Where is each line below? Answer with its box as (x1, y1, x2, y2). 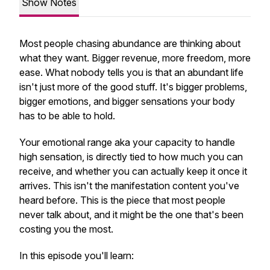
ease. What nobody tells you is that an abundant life (19, 66, 243, 78)
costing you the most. (19, 223, 113, 235)
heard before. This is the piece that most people (19, 194, 225, 206)
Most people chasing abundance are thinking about (19, 37, 240, 49)
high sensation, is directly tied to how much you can (19, 151, 243, 163)
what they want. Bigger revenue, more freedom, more (19, 52, 251, 64)
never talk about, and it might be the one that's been (19, 209, 243, 221)
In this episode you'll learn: (19, 250, 134, 262)
